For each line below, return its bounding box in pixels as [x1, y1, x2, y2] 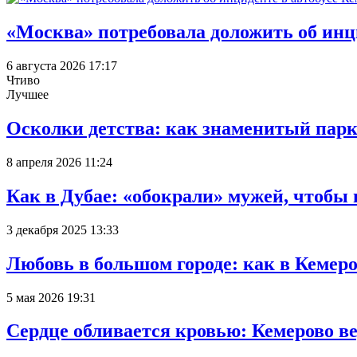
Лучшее [6, 88, 49, 102]
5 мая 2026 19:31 [6, 290, 96, 304]
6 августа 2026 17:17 [6, 59, 117, 73]
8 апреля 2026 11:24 [6, 155, 112, 169]
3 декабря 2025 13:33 [6, 222, 119, 237]
